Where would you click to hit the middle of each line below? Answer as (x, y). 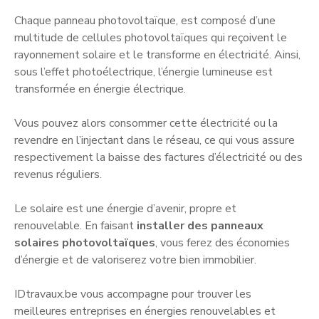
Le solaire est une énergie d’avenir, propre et (125, 208)
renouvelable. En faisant (75, 225)
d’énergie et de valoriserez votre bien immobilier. (135, 260)
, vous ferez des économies (223, 242)
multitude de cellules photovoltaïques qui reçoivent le (151, 37)
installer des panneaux (200, 225)
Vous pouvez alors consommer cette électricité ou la (146, 123)
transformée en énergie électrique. (100, 89)
